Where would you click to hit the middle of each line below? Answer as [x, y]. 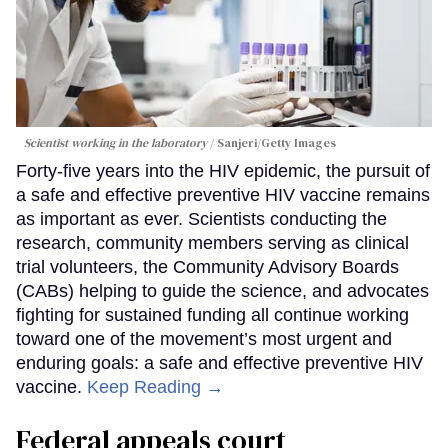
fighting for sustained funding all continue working [212, 315]
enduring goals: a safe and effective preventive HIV [219, 363]
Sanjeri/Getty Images [276, 143]
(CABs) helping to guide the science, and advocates [222, 291]
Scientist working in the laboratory [115, 143]
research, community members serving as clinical [212, 243]
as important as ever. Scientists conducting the [201, 219]
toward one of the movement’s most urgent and [204, 339]
